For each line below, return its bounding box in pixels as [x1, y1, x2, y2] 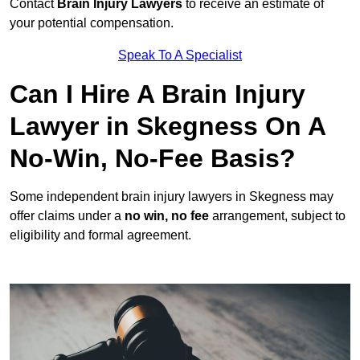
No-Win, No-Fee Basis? [10, 144, 296, 174]
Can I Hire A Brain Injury [10, 80, 305, 109]
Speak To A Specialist [118, 48, 242, 63]
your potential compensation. [10, 16, 174, 31]
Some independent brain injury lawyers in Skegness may [10, 190, 333, 204]
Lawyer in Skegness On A [10, 112, 325, 141]
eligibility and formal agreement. [10, 228, 191, 243]
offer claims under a [10, 209, 125, 223]
